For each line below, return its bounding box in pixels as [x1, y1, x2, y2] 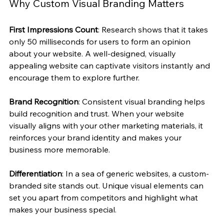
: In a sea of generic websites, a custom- [62, 168, 209, 179]
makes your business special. [9, 204, 116, 215]
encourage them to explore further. [9, 72, 139, 83]
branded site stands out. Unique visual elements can [9, 180, 205, 191]
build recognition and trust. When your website [9, 108, 186, 119]
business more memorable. [9, 144, 110, 155]
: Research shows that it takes [98, 24, 210, 35]
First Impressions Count [9, 24, 98, 35]
